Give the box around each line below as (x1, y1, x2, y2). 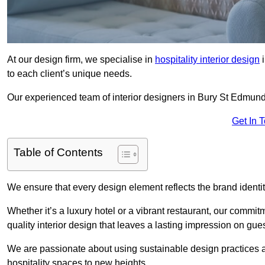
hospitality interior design (155, 54, 260, 65)
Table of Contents (14, 146, 103, 159)
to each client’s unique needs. (7, 69, 132, 79)
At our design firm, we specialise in (7, 54, 155, 65)
